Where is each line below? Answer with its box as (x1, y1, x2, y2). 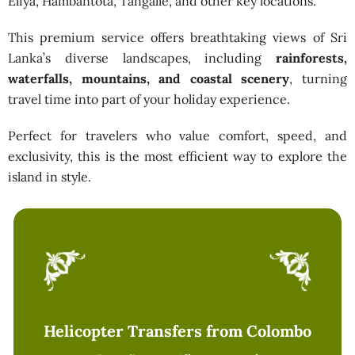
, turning (289, 70, 348, 86)
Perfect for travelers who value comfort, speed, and (8, 127, 347, 143)
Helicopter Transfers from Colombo (44, 321, 311, 342)
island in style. (8, 168, 91, 185)
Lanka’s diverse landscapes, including (8, 49, 276, 66)
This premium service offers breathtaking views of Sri (8, 29, 347, 45)
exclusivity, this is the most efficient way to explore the (8, 147, 347, 164)
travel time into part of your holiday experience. (8, 90, 290, 107)
